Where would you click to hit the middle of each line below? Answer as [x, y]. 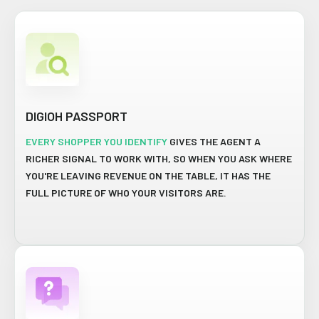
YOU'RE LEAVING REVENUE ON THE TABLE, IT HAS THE [148, 176]
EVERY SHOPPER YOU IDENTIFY [96, 142]
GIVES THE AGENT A [214, 142]
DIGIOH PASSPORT [77, 116]
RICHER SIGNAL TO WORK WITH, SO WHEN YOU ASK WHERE [159, 159]
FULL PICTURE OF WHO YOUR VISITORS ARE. [126, 193]
